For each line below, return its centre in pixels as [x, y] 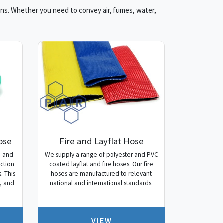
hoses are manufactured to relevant [101, 174]
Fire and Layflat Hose [101, 141]
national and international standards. [101, 183]
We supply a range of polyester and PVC [101, 155]
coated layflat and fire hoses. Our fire [101, 164]
